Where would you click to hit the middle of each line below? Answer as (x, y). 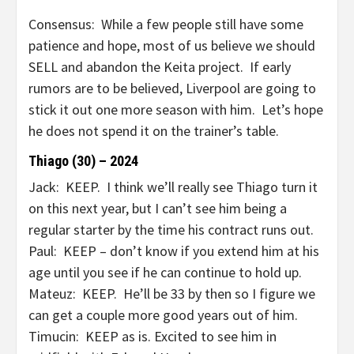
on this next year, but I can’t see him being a (158, 208)
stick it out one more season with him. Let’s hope (176, 109)
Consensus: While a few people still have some (166, 24)
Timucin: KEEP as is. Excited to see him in (153, 336)
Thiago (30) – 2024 (83, 161)
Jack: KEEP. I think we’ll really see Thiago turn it (173, 187)
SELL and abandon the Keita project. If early (160, 67)
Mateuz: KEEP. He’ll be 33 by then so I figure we (172, 294)
